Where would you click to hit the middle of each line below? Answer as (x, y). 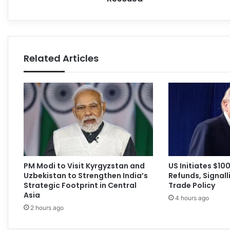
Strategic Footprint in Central (80, 185)
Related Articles (61, 59)
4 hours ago (192, 198)
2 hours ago (47, 207)
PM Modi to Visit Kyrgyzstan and (84, 166)
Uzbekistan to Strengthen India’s (86, 175)
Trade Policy (191, 185)
